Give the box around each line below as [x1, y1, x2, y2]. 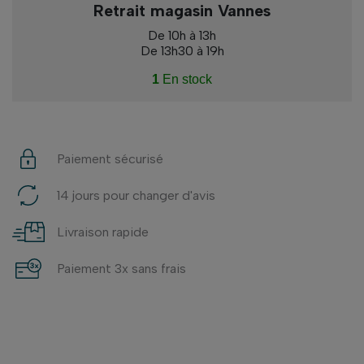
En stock [159, 72, 212, 87]
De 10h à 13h [148, 27, 216, 43]
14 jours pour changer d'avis [56, 187, 215, 203]
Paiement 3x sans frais [56, 260, 186, 276]
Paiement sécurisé [56, 150, 163, 167]
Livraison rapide [56, 223, 149, 240]
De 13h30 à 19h [140, 42, 224, 58]
